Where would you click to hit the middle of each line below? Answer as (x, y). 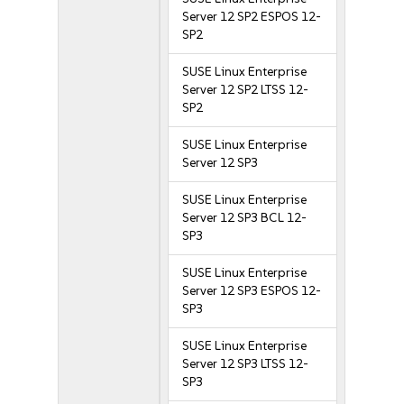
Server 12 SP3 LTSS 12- (246, 364)
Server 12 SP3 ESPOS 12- (252, 291)
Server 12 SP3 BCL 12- (245, 218)
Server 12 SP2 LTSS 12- (246, 90)
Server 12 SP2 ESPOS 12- (252, 17)
